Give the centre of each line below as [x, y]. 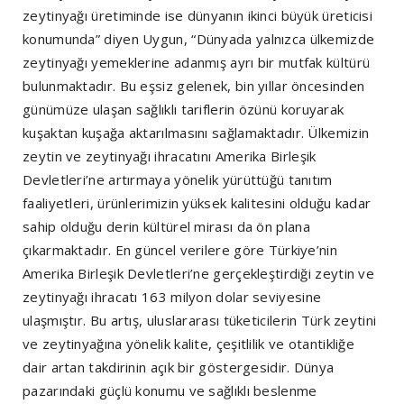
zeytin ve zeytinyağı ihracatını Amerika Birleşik [170, 156]
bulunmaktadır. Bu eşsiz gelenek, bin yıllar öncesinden [194, 85]
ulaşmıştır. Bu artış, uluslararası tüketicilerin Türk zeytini [200, 320]
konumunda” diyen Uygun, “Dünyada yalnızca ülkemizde [199, 38]
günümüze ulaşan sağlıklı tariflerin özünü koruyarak [184, 109]
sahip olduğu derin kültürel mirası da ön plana [166, 226]
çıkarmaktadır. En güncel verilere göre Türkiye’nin [180, 249]
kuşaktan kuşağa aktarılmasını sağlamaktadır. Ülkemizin [196, 132]
